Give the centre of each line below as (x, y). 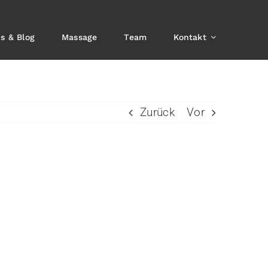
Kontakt (190, 37)
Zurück (157, 112)
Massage (79, 37)
